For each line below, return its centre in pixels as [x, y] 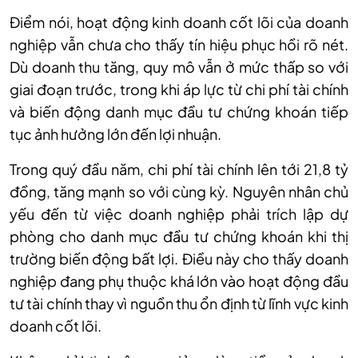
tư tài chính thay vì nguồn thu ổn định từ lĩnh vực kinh [179, 303]
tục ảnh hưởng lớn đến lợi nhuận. [115, 133]
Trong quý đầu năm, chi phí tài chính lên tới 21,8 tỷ [179, 169]
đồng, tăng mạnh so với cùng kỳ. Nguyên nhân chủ [179, 191]
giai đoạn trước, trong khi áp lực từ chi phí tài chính [179, 89]
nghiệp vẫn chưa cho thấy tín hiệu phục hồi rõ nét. [179, 44]
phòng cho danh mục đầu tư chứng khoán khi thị [179, 236]
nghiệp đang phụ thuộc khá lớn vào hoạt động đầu [179, 280]
